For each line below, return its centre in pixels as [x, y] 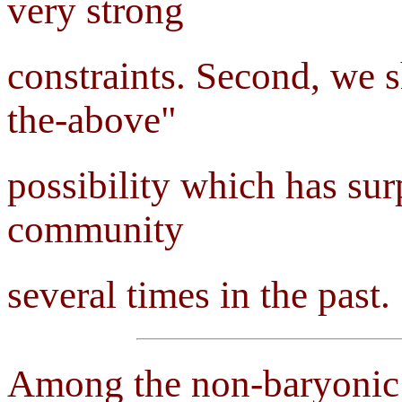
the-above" [92, 120]
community [96, 230]
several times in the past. [199, 295]
